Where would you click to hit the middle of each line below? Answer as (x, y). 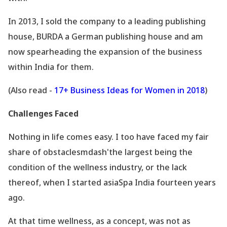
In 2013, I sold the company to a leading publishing (107, 22)
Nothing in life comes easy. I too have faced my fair (108, 137)
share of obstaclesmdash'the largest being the (100, 152)
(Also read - (31, 90)
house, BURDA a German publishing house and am (106, 37)
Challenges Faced (43, 114)
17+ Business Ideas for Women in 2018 (129, 90)
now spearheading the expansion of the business (105, 52)
